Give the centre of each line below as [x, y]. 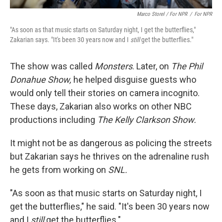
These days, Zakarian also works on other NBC [101, 107]
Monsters [113, 66]
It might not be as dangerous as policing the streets [111, 143]
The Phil [187, 66]
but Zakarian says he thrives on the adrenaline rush [110, 157]
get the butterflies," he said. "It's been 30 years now [110, 207]
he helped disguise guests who [134, 80]
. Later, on [152, 66]
